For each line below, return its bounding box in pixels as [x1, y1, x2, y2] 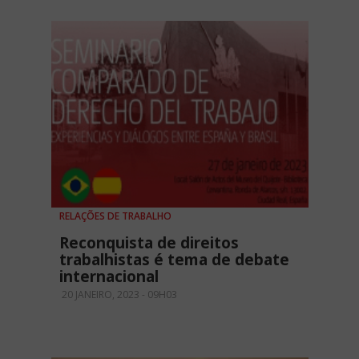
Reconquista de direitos [59, 232, 239, 254]
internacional [59, 266, 159, 288]
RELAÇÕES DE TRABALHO [59, 209, 171, 224]
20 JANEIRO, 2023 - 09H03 [59, 288, 177, 302]
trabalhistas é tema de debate [59, 249, 289, 271]
